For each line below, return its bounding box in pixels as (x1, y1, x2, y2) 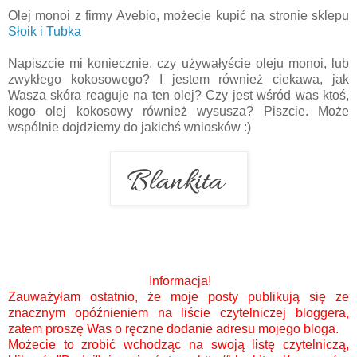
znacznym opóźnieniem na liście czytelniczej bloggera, (8, 305, 349, 320)
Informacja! (149, 273, 211, 288)
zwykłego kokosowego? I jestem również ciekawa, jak (8, 72, 349, 86)
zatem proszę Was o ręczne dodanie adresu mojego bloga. (8, 321, 342, 335)
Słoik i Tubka (8, 24, 81, 38)
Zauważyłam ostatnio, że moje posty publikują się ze (8, 289, 349, 304)
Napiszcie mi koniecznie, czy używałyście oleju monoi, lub (8, 56, 349, 70)
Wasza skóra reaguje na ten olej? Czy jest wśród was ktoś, (8, 88, 349, 102)
